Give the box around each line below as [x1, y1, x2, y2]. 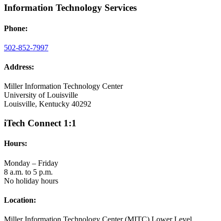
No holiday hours [4, 176, 58, 185]
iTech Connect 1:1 [4, 118, 76, 129]
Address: [4, 63, 34, 72]
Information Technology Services [4, 2, 137, 13]
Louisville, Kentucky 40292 [4, 100, 91, 109]
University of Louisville [4, 91, 78, 100]
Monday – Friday [4, 158, 58, 167]
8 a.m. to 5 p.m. [4, 167, 53, 176]
